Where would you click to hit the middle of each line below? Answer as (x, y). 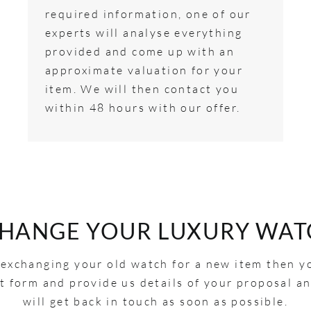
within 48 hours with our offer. (143, 107)
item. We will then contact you (142, 89)
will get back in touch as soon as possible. (155, 301)
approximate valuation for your (144, 70)
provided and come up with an (140, 51)
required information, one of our (148, 14)
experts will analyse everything (144, 32)
